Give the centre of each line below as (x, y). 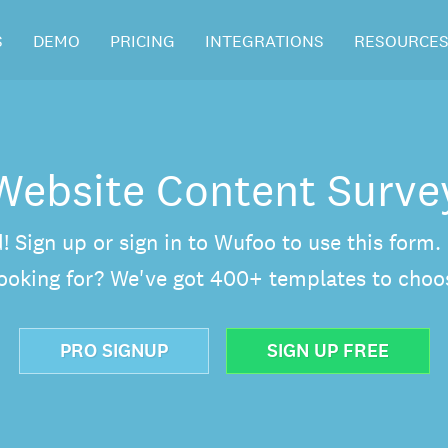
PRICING (142, 41)
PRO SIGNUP (113, 350)
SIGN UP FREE (327, 350)
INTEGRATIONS (264, 41)
